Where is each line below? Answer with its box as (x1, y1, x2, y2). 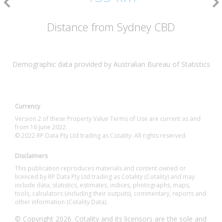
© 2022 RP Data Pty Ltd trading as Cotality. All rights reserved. (15, 131, 187, 140)
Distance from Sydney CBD (47, 19, 175, 34)
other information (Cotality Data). (15, 198, 108, 206)
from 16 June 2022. (15, 123, 67, 131)
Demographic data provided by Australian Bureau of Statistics (12, 59, 210, 69)
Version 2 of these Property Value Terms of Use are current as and (15, 114, 201, 123)
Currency (15, 102, 40, 111)
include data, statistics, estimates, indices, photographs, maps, (15, 181, 190, 189)
